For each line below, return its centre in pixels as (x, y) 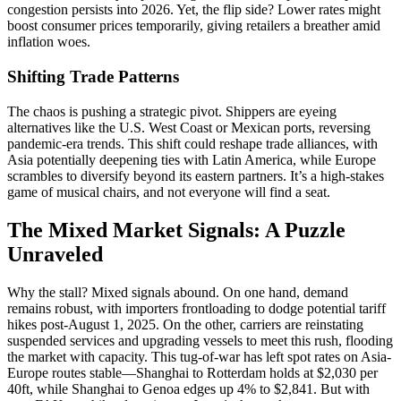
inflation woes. (49, 42)
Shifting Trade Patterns (93, 77)
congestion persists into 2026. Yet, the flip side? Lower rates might (194, 10)
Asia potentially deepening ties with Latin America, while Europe (192, 159)
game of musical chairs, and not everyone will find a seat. (169, 192)
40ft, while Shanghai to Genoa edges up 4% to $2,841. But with (188, 388)
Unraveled (55, 254)
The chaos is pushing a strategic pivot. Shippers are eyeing (172, 111)
